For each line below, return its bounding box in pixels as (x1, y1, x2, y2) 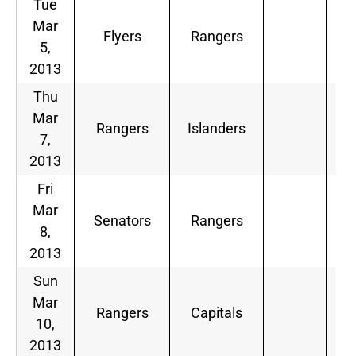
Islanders (188, 120, 246, 137)
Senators (93, 212, 151, 230)
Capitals (191, 304, 242, 322)
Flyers (103, 28, 141, 45)
